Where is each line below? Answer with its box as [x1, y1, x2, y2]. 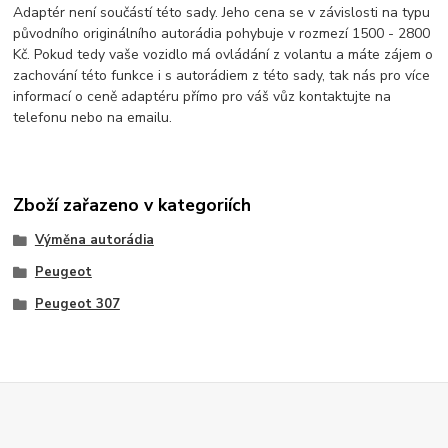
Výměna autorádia [34, 231, 154, 250]
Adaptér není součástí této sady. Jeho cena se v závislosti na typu [13, 3, 431, 23]
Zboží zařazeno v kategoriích [13, 192, 252, 217]
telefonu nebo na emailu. [13, 108, 173, 128]
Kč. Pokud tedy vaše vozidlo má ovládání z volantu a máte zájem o [13, 45, 434, 65]
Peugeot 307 [34, 294, 120, 313]
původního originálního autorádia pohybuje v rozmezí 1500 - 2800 [13, 24, 431, 44]
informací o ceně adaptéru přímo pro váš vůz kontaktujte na [13, 87, 392, 107]
